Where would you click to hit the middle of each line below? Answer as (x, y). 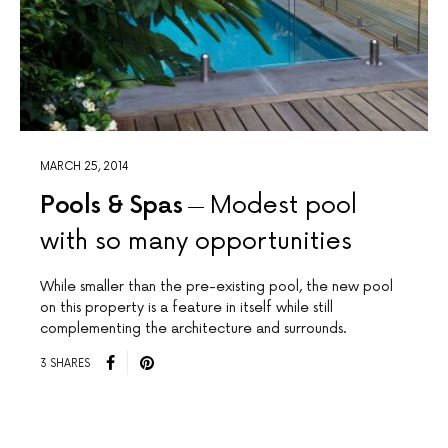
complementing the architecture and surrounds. (193, 329)
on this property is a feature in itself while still (186, 308)
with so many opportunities (196, 242)
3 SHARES (65, 363)
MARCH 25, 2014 (84, 167)
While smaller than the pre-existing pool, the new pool (216, 287)
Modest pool (284, 206)
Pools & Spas (111, 206)
